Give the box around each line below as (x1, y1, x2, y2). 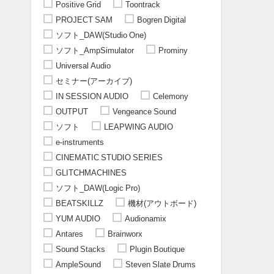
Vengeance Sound (112, 107, 176, 116)
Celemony (152, 92, 188, 100)
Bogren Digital (136, 15, 186, 24)
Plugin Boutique (129, 245, 185, 253)
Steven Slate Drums (125, 260, 196, 268)
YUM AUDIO (55, 214, 100, 223)
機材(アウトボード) (127, 199, 196, 207)
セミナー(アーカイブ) (55, 76, 132, 85)
